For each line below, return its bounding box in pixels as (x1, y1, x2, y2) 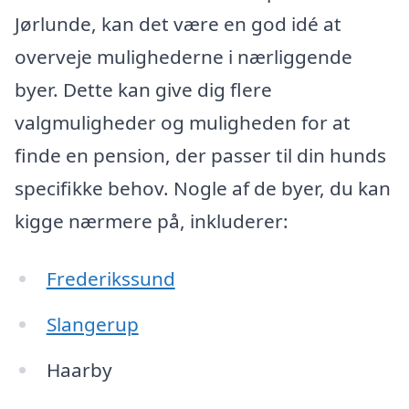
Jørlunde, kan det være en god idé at (15, 10, 341, 37)
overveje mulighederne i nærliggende (15, 43, 352, 69)
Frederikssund (46, 266, 175, 292)
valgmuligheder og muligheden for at (15, 109, 351, 135)
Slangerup (46, 311, 139, 338)
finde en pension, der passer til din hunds (15, 142, 386, 168)
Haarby (46, 357, 112, 383)
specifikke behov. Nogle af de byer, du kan (15, 174, 391, 201)
